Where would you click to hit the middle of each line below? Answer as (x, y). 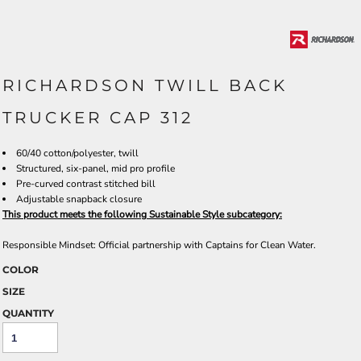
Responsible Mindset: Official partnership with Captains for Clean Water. (159, 245)
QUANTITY (28, 313)
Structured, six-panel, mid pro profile (95, 168)
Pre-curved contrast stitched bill (86, 183)
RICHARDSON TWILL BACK (145, 85)
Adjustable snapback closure (79, 199)
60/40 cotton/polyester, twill (77, 153)
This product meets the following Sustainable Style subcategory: (142, 214)
